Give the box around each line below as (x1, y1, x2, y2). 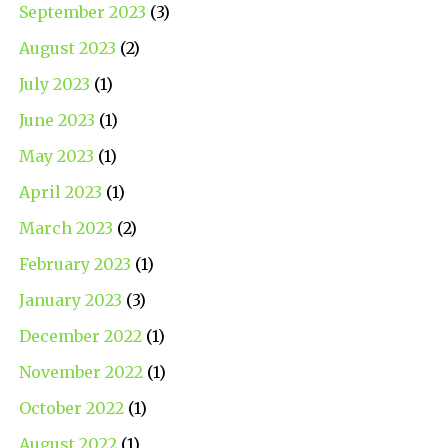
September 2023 (18, 2, 146, 23)
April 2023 (18, 182, 102, 203)
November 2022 (18, 362, 143, 383)
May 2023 (18, 146, 94, 167)
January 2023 (18, 290, 122, 311)
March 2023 (18, 218, 113, 239)
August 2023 (18, 38, 116, 59)
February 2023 (18, 254, 131, 275)
